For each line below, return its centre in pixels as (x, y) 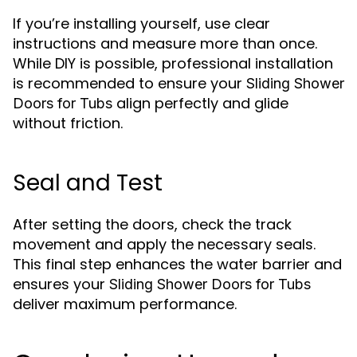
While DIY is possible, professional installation (173, 63)
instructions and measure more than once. (165, 43)
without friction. (68, 123)
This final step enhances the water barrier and (177, 264)
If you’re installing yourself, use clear (141, 24)
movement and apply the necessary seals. (164, 244)
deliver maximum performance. (125, 304)
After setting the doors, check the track (152, 224)
